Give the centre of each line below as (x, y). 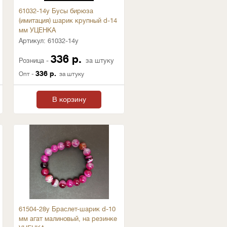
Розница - (35, 61)
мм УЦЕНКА (37, 30)
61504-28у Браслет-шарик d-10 (67, 209)
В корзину (69, 99)
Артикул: (33, 41)
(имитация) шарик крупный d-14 (68, 21)
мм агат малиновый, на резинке (68, 219)
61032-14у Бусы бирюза (56, 11)
